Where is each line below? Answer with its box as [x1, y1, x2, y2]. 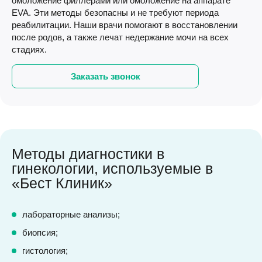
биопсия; [22, 227, 58, 237]
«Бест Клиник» [12, 175, 112, 191]
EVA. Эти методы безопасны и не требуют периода [12, 8, 219, 18]
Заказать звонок [70, 71, 140, 81]
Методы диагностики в [12, 146, 164, 162]
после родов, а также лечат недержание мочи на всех [12, 32, 229, 42]
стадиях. [12, 44, 47, 54]
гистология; [22, 246, 68, 256]
